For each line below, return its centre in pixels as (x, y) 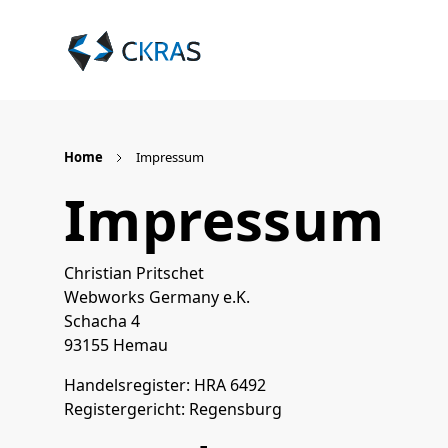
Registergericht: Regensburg (173, 409)
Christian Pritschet (134, 273)
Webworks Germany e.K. (157, 297)
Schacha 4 (102, 321)
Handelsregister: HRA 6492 (165, 385)
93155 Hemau (116, 345)
